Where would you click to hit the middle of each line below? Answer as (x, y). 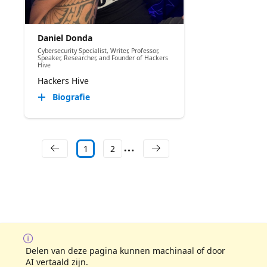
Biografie (71, 97)
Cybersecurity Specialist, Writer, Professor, (98, 50)
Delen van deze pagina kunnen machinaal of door (125, 250)
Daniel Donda (65, 38)
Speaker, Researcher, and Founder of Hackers (103, 58)
